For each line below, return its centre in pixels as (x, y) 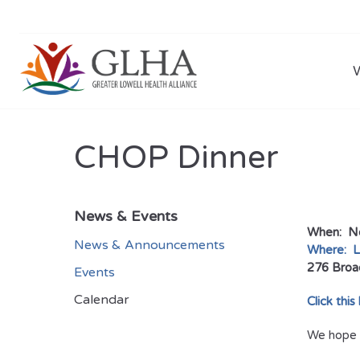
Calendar (102, 300)
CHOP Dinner (176, 157)
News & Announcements (149, 245)
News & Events (126, 216)
